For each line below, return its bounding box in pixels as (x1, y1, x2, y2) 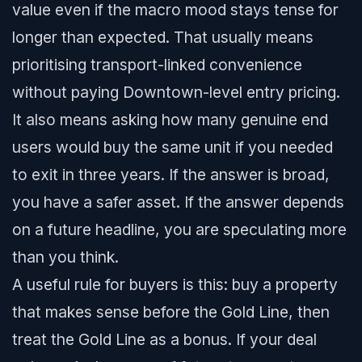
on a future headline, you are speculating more (12, 220, 347, 239)
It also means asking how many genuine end (12, 110, 328, 129)
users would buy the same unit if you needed (12, 137, 333, 157)
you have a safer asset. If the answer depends (12, 192, 344, 212)
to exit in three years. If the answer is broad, (12, 165, 330, 184)
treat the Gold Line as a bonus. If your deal (12, 330, 317, 349)
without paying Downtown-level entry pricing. (12, 82, 340, 102)
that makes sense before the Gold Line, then (12, 302, 330, 322)
